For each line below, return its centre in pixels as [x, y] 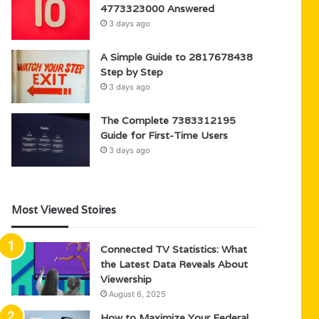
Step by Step [132, 72]
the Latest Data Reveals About [174, 264]
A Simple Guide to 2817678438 [177, 57]
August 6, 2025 [138, 294]
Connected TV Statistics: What [174, 249]
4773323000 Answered [158, 9]
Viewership [126, 279]
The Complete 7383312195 [168, 120]
